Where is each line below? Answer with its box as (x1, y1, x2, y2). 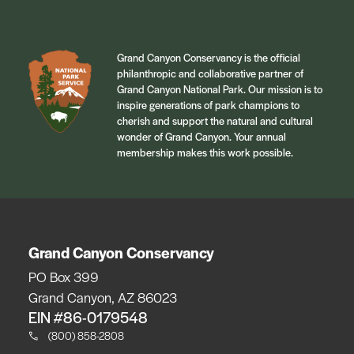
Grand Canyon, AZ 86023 (28, 287, 177, 307)
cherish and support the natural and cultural (117, 112, 313, 128)
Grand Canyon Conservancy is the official (117, 49, 300, 65)
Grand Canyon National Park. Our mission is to (117, 81, 322, 96)
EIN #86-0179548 (28, 306, 148, 328)
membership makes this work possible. (117, 144, 293, 160)
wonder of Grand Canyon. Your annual (117, 128, 286, 144)
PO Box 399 (28, 266, 99, 286)
